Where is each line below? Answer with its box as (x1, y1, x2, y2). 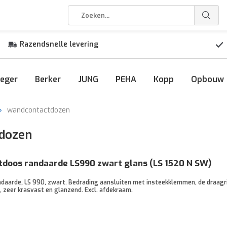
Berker (35, 74, 61, 85)
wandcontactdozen (7, 105, 70, 115)
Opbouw (191, 74, 224, 85)
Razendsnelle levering (19, 40, 98, 49)
